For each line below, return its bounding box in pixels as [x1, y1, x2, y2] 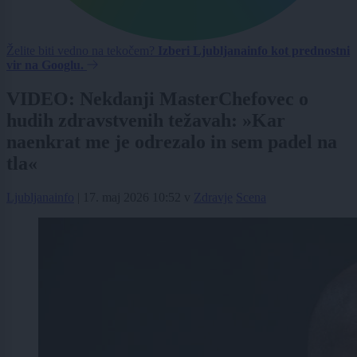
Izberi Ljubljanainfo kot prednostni [158, 44, 350, 58]
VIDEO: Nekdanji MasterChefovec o [6, 88, 308, 110]
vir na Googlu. [6, 58, 84, 73]
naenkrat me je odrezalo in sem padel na [6, 131, 337, 153]
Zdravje [194, 190, 233, 205]
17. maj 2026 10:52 [83, 190, 181, 205]
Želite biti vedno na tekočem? [6, 44, 158, 58]
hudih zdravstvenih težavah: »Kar [6, 110, 285, 131]
